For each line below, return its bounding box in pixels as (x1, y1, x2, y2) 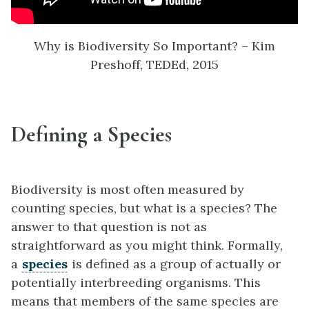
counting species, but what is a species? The (11, 199, 277, 216)
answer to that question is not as (11, 218, 207, 235)
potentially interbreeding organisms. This (11, 274, 261, 290)
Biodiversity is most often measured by (11, 181, 244, 197)
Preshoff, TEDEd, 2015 (90, 56, 219, 72)
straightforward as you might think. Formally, (11, 237, 283, 253)
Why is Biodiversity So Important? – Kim (34, 37, 275, 54)
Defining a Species (11, 121, 172, 148)
